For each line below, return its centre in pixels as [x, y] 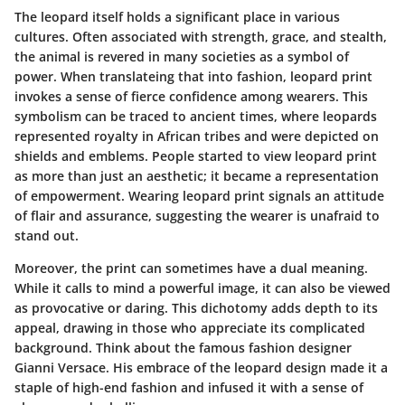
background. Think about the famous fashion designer [183, 348]
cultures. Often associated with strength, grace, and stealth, [201, 37]
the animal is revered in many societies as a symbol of [182, 57]
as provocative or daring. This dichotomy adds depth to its [196, 308]
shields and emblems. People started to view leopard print [196, 156]
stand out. [47, 236]
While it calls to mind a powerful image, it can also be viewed [202, 288]
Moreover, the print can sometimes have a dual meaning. [191, 268]
